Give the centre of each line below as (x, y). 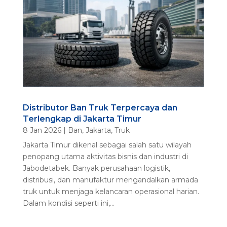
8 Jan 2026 (42, 130)
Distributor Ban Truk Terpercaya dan (100, 108)
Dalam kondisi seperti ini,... (68, 203)
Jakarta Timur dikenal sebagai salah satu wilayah (107, 145)
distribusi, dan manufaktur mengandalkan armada (110, 180)
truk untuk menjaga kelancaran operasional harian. (111, 192)
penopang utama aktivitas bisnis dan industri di (105, 157)
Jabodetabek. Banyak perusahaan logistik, (96, 168)
